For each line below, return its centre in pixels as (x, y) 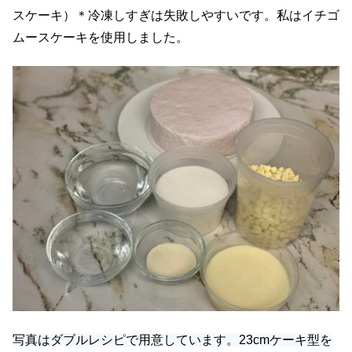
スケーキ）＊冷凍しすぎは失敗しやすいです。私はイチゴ (176, 16)
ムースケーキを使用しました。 (101, 38)
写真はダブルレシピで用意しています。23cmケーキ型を (172, 339)
